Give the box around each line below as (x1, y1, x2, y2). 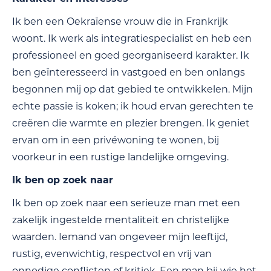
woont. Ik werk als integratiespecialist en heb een (12, 33, 252, 45)
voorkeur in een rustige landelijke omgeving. (12, 151, 229, 163)
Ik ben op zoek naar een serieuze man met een (12, 197, 240, 209)
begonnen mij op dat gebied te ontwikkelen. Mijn (12, 83, 253, 96)
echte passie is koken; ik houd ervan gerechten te (12, 100, 253, 113)
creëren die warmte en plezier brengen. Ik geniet (12, 117, 250, 129)
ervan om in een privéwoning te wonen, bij (12, 134, 219, 146)
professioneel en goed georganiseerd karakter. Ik (12, 50, 249, 62)
